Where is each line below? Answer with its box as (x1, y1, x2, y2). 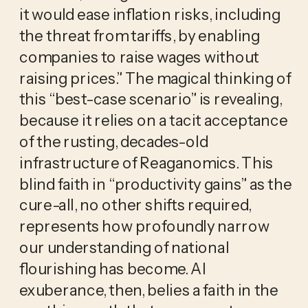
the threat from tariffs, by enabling (19, 25, 260, 45)
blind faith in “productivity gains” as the (19, 174, 292, 194)
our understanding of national (19, 237, 230, 257)
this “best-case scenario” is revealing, (19, 89, 283, 109)
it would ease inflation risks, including (19, 4, 280, 24)
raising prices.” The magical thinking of (19, 68, 291, 88)
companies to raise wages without (19, 47, 259, 67)
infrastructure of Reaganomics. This (19, 153, 274, 173)
